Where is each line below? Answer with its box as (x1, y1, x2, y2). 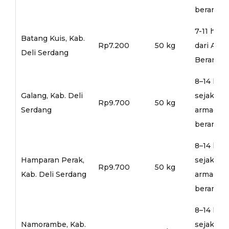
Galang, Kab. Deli (20, 90, 83, 100)
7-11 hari (194, 26, 224, 36)
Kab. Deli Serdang (20, 169, 86, 179)
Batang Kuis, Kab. (20, 33, 85, 43)
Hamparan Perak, (20, 155, 84, 165)
